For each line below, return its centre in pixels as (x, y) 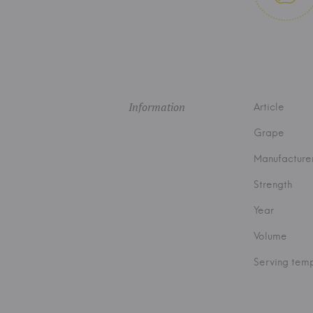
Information (157, 107)
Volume (270, 236)
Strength (273, 184)
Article (269, 107)
